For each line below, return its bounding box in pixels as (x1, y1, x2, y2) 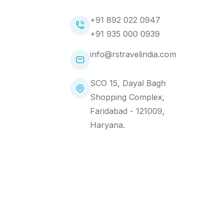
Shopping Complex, (90, 92, 165, 103)
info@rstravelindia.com (90, 49, 176, 60)
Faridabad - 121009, (90, 106, 165, 116)
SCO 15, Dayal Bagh (90, 78, 166, 89)
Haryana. (90, 120, 125, 130)
